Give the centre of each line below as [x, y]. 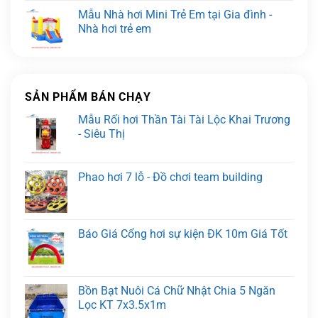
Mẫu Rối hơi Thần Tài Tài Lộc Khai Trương [184, 119]
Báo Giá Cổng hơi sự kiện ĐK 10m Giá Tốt [183, 234]
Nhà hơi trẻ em [115, 28]
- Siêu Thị [102, 133]
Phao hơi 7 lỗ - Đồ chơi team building [170, 177]
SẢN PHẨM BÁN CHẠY [88, 97]
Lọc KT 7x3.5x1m [122, 305]
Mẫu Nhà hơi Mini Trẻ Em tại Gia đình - [175, 14]
